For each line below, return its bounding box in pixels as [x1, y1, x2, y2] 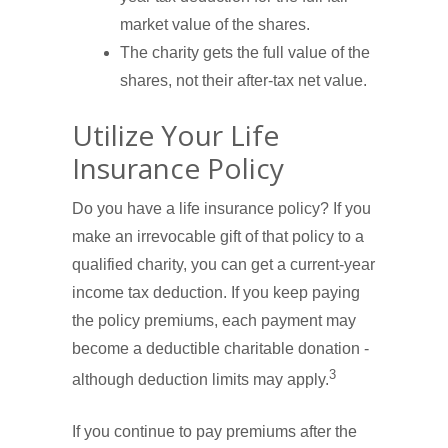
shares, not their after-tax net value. [120, 71, 367, 89]
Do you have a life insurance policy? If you [72, 199, 371, 217]
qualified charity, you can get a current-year [72, 255, 375, 273]
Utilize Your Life [72, 115, 279, 154]
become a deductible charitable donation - [72, 339, 369, 357]
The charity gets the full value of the [120, 43, 370, 61]
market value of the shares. [120, 15, 310, 33]
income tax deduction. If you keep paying [72, 283, 360, 301]
